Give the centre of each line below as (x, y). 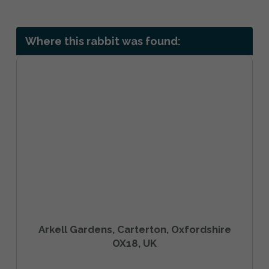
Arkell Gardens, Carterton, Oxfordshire (134, 229)
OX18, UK (134, 243)
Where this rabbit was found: (103, 41)
